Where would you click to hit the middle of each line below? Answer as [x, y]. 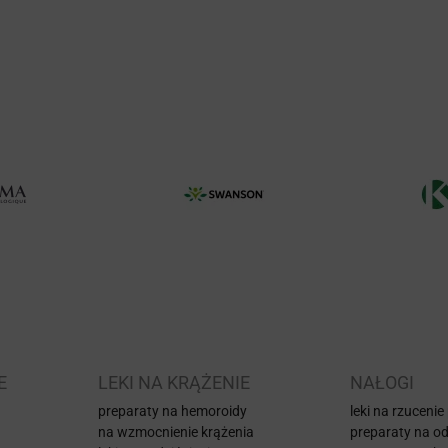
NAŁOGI [382, 382]
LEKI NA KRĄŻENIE [174, 382]
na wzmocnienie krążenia [176, 431]
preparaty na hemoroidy [172, 410]
